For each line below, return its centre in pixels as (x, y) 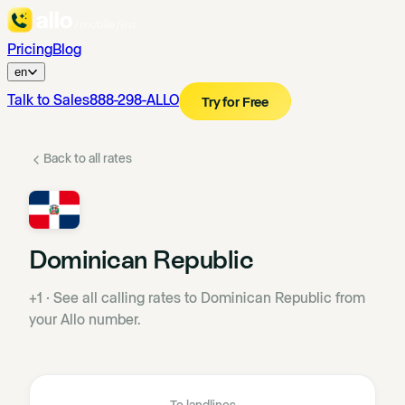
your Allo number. (85, 320)
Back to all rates (88, 159)
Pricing (30, 50)
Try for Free (235, 102)
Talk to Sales (48, 101)
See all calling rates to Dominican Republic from (209, 298)
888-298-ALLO (134, 101)
